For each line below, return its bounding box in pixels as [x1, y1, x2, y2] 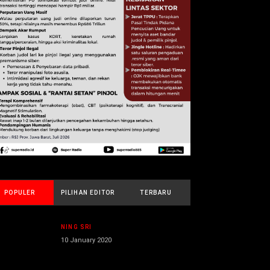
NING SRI [61, 224, 92, 231]
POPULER [4, 189, 36, 196]
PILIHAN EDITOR [60, 189, 115, 196]
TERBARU [140, 189, 172, 196]
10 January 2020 [61, 236, 111, 245]
